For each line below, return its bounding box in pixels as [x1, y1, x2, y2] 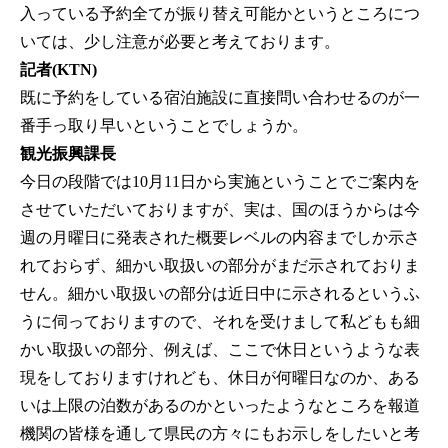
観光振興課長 [20, 145, 116, 163]
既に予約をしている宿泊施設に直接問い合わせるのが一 [20, 89, 420, 107]
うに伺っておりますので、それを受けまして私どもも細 [20, 313, 420, 331]
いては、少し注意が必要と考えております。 [20, 33, 340, 51]
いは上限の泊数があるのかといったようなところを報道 [20, 397, 420, 415]
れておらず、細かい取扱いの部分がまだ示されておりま [20, 257, 420, 275]
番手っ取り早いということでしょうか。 [20, 117, 308, 135]
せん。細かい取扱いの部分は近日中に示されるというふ [20, 285, 420, 303]
